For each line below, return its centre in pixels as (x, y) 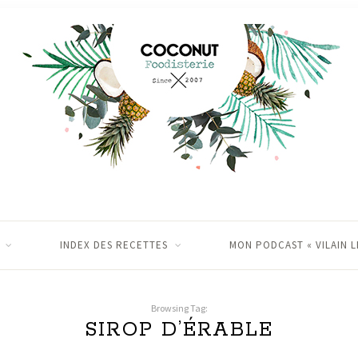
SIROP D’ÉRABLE (179, 330)
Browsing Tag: (179, 308)
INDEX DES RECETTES (113, 245)
